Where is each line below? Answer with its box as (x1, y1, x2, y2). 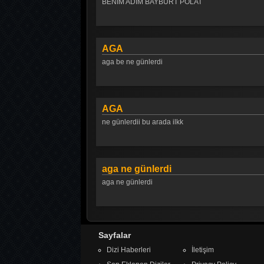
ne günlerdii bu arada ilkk (102, 118, 183, 126)
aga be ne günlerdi (102, 58, 163, 66)
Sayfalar (98, 230, 131, 240)
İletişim (192, 246, 214, 254)
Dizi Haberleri (107, 246, 151, 254)
